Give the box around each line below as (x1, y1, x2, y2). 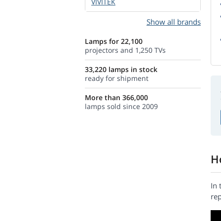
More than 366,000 (85, 93, 148, 102)
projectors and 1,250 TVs (85, 45, 166, 55)
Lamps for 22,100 (85, 37, 143, 46)
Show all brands (147, 17, 201, 27)
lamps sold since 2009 (85, 102, 158, 111)
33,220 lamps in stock (85, 65, 157, 74)
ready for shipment (85, 74, 148, 83)
